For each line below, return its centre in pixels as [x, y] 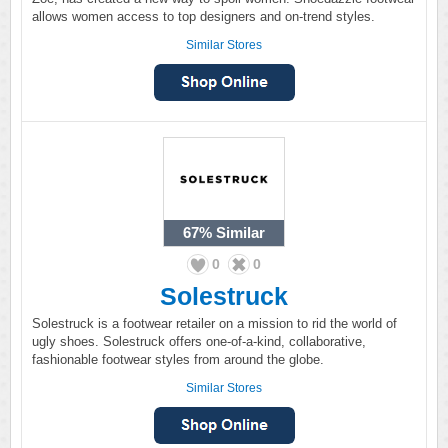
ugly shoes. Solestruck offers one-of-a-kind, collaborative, [199, 341]
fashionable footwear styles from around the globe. [178, 359]
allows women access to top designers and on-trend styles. [203, 16]
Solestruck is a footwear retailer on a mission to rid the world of [214, 323]
